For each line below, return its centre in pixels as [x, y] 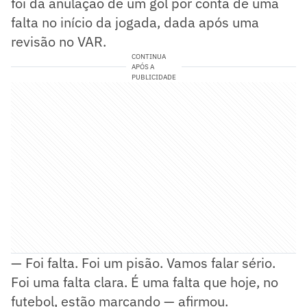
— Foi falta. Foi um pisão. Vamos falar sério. [143, 262]
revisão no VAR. [59, 41]
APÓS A [143, 66]
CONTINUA [148, 56]
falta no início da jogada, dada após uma [135, 22]
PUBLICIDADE [153, 77]
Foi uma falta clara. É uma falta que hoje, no [145, 282]
